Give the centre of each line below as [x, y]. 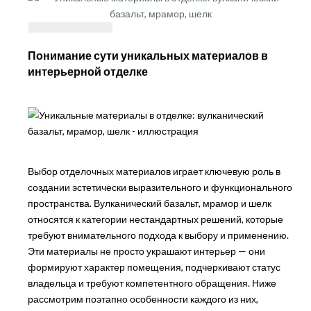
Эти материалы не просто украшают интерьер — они [146, 251]
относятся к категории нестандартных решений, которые [155, 219]
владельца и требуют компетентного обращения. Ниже [152, 283]
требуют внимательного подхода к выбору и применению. [158, 235]
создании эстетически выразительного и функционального [160, 187]
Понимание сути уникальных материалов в [148, 55]
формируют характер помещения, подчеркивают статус [154, 267]
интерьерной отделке [87, 71]
